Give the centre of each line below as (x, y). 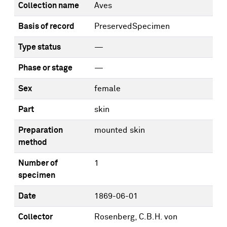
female (107, 89)
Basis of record (46, 26)
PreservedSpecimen (132, 26)
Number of (38, 163)
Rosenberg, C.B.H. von (136, 217)
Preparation (41, 130)
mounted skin (120, 130)
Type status (40, 47)
